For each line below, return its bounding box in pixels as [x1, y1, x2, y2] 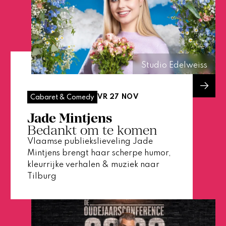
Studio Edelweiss [141, 61, 207, 70]
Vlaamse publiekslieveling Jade [27, 137, 153, 146]
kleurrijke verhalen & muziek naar [27, 160, 159, 169]
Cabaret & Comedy [30, 93, 94, 101]
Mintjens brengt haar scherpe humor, [27, 149, 171, 157]
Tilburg [27, 172, 56, 181]
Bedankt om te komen [27, 122, 157, 138]
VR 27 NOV [97, 93, 139, 101]
